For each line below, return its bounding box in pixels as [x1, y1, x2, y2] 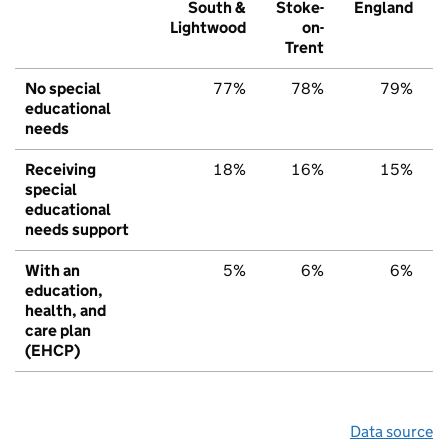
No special [25, 78, 101, 98]
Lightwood [170, 17, 246, 37]
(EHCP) [25, 340, 80, 360]
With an [25, 260, 80, 280]
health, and [25, 300, 106, 320]
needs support [25, 219, 129, 239]
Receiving [25, 159, 96, 179]
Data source [350, 421, 433, 441]
